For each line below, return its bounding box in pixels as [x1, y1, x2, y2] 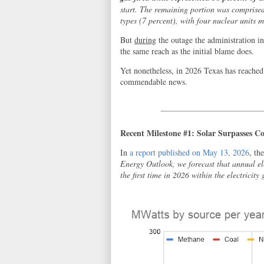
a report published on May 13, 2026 [130, 147, 249, 158]
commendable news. [120, 76, 187, 87]
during [134, 34, 156, 45]
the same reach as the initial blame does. [120, 45, 254, 57]
